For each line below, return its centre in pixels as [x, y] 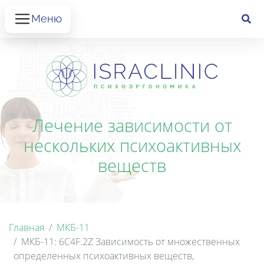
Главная [27, 227]
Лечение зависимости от [132, 125]
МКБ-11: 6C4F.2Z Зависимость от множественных [131, 241]
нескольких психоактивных [132, 145]
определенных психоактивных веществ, [104, 255]
